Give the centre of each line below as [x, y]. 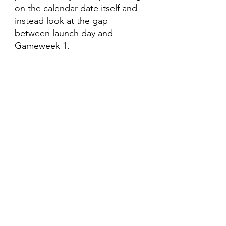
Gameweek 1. [42, 46]
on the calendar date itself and [77, 8]
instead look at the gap [63, 21]
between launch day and [65, 33]
